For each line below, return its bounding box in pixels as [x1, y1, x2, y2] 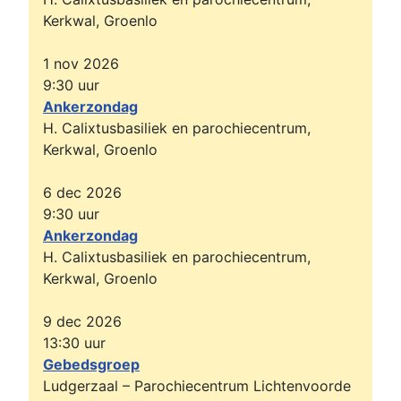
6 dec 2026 [43, 183, 122, 202]
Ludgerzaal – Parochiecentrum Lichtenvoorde [43, 377, 351, 396]
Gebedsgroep [43, 355, 140, 374]
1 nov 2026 [43, 55, 119, 73]
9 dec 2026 [43, 312, 122, 331]
